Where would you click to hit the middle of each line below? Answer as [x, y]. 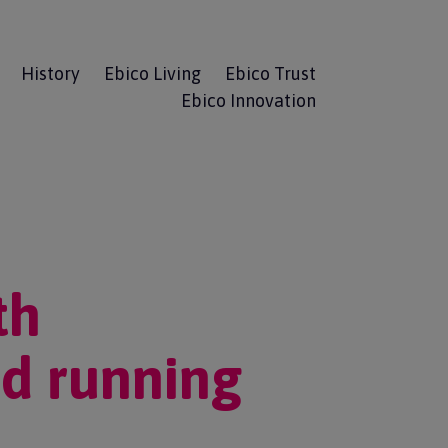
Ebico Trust [270, 73]
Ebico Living [152, 73]
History [50, 73]
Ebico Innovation [248, 101]
